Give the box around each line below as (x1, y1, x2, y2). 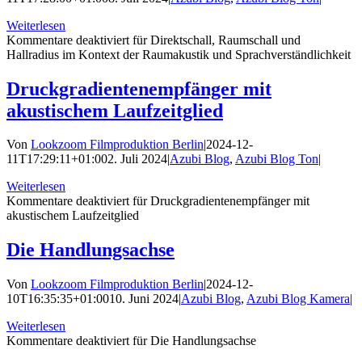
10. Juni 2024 (109, 292, 179, 306)
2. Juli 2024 (107, 152, 167, 166)
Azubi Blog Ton (235, 152, 318, 166)
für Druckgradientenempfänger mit (129, 194, 309, 208)
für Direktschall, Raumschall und (129, 32, 301, 47)
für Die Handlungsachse (129, 334, 256, 348)
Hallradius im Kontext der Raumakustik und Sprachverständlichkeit (6, 47, 351, 61)
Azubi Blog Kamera (246, 292, 350, 306)
